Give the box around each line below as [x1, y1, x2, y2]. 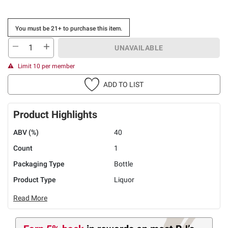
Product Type [13, 175, 56, 184]
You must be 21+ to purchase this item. [15, 24, 122, 32]
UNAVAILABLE [115, 43, 163, 52]
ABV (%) [13, 128, 39, 136]
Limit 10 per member [18, 62, 75, 70]
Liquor [114, 175, 134, 184]
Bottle [114, 159, 133, 168]
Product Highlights [13, 108, 97, 121]
